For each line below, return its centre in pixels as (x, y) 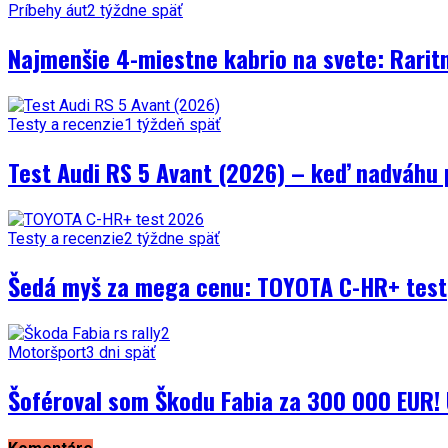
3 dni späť (121, 352)
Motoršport (47, 352)
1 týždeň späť (172, 125)
